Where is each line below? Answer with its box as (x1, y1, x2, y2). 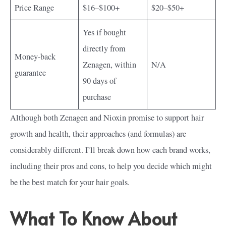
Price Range (15, 2, 54, 13)
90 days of (83, 75, 117, 86)
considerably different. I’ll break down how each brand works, (10, 144, 210, 155)
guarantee (15, 67, 46, 78)
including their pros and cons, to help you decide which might (10, 160, 212, 172)
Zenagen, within (83, 59, 137, 70)
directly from (83, 42, 126, 54)
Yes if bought (83, 26, 127, 38)
